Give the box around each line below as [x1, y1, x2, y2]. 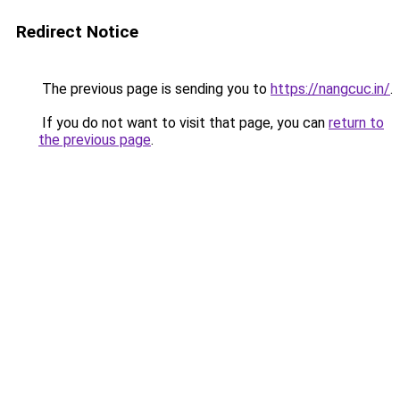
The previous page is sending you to [38, 80, 271, 97]
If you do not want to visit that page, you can [38, 114, 329, 131]
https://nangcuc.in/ [271, 80, 390, 97]
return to [329, 114, 384, 131]
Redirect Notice [16, 21, 138, 42]
